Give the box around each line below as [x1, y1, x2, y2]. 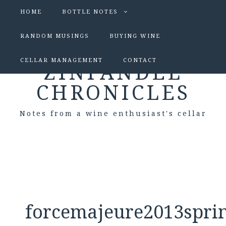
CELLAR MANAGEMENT [20, 57, 103, 64]
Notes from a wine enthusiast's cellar [19, 109, 207, 118]
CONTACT [123, 57, 157, 64]
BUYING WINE [109, 33, 160, 39]
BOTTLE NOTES [62, 9, 118, 15]
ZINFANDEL [43, 61, 183, 85]
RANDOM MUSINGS [20, 33, 89, 39]
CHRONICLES [36, 81, 190, 105]
